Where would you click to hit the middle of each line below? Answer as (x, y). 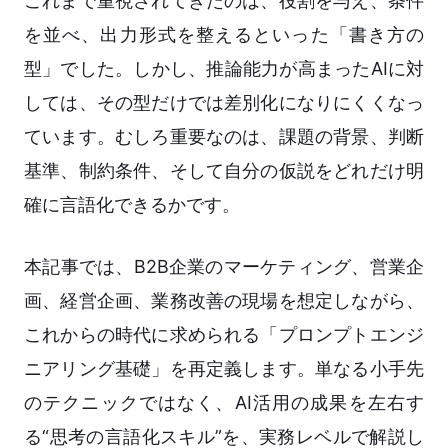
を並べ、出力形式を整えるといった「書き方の (224, 35)
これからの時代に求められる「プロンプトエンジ (224, 335)
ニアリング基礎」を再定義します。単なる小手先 (224, 369)
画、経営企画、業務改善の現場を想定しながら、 (224, 301)
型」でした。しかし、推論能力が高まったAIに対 (224, 69)
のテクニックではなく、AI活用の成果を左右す (224, 403)
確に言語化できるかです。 (132, 205)
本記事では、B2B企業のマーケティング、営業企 (224, 267)
